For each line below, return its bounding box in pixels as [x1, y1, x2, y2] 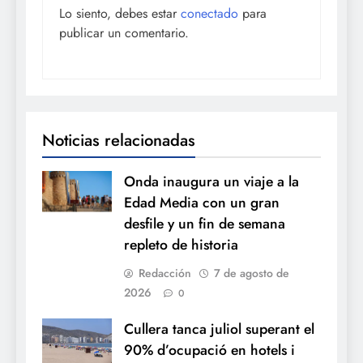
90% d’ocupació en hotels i [124, 340, 295, 361]
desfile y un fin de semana [124, 213, 285, 235]
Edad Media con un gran [124, 192, 280, 214]
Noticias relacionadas [42, 128, 195, 153]
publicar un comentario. [59, 23, 189, 43]
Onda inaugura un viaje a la [124, 171, 299, 193]
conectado [181, 4, 238, 23]
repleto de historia [124, 234, 238, 256]
